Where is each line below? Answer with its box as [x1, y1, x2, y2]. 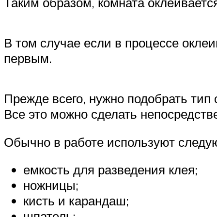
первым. [4, 50, 52, 66]
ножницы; [23, 177, 78, 193]
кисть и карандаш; [23, 193, 129, 209]
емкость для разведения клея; [23, 162, 198, 178]
